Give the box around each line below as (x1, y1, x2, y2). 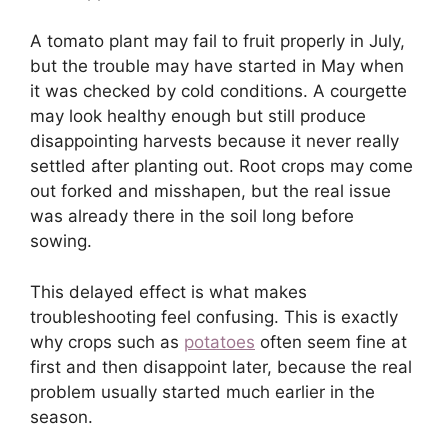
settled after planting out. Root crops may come (30, 156, 413, 177)
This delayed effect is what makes (30, 281, 307, 302)
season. (30, 406, 93, 427)
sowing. (30, 231, 92, 252)
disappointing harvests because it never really (30, 131, 399, 152)
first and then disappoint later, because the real (30, 356, 412, 377)
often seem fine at (255, 331, 407, 352)
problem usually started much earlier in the (30, 381, 375, 402)
